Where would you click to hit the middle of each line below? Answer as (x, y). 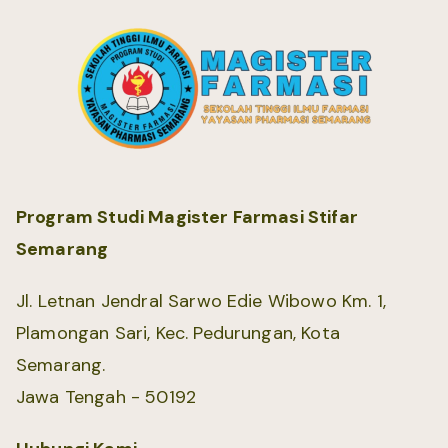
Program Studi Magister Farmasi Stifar (187, 217)
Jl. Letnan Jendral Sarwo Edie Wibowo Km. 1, (201, 301)
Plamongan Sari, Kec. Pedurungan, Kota (178, 333)
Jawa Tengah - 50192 (106, 397)
